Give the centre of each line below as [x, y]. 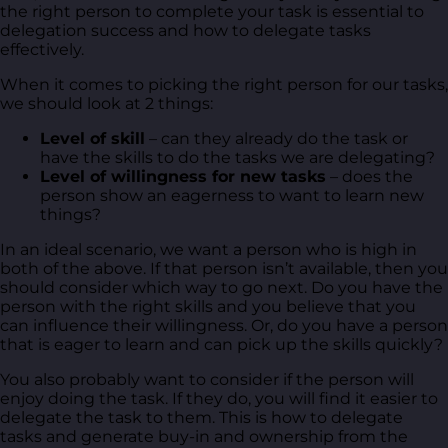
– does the [369, 176]
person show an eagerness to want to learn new [232, 195]
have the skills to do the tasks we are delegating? [237, 157]
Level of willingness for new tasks [183, 176]
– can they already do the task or [276, 138]
